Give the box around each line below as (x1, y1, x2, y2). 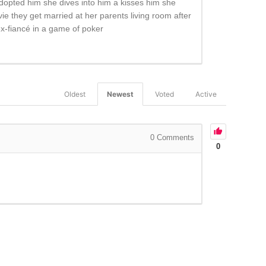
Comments (154, 133, 194, 142)
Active (195, 90, 217, 99)
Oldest (64, 90, 85, 99)
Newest (106, 90, 134, 99)
